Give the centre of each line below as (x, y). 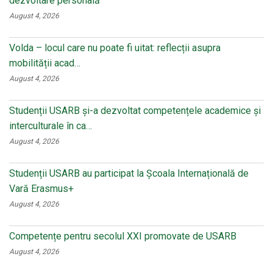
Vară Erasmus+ (41, 189)
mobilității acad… (45, 63)
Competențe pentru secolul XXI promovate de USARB (123, 236)
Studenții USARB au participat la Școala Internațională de (129, 173)
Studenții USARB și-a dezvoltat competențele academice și (135, 111)
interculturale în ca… (51, 126)
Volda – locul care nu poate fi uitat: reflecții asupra (115, 48)
